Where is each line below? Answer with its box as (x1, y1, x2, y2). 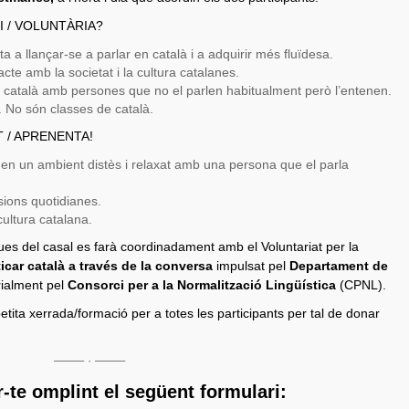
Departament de (289, 258, 388, 273)
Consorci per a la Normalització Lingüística (68, 278, 336, 292)
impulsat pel (216, 258, 289, 273)
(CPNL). (336, 278, 386, 292)
